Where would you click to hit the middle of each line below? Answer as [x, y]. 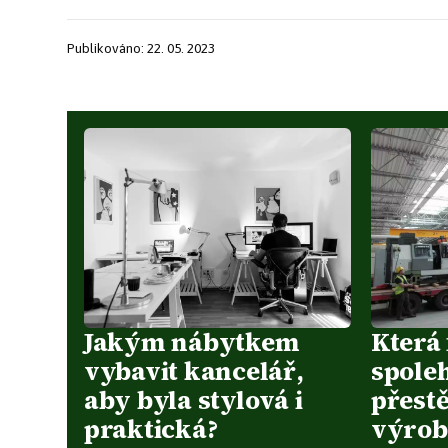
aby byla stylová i [193, 400]
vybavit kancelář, [194, 371]
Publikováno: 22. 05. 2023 [141, 47]
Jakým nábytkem [192, 342]
